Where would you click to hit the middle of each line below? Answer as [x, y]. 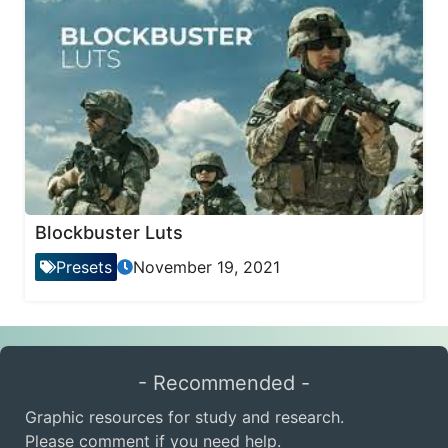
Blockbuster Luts [109, 233]
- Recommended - [224, 383]
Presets [84, 267]
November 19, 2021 [206, 267]
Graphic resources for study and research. [184, 417]
